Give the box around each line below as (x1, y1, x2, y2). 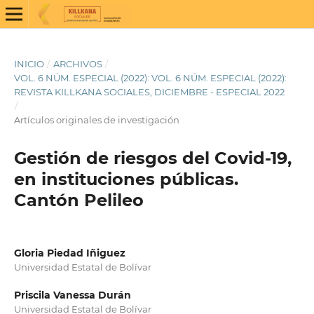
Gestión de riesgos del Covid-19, (13, 147, 292, 168)
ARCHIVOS (53, 57, 102, 69)
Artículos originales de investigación (13, 114, 179, 125)
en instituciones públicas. (13, 168, 238, 189)
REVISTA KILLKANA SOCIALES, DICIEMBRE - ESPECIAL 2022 (13, 86, 285, 97)
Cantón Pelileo (13, 189, 144, 210)
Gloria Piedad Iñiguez (13, 246, 125, 259)
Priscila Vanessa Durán (13, 289, 131, 301)
